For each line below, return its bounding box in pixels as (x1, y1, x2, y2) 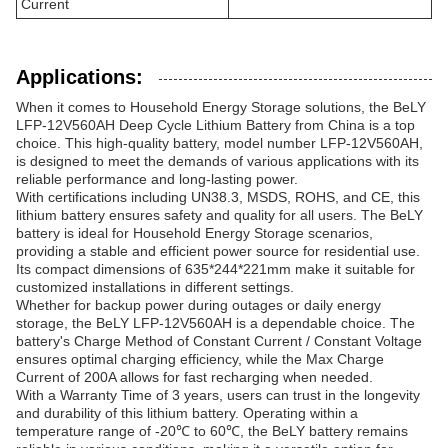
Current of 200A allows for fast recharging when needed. (16, 369, 373, 385)
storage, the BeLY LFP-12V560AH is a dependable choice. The (16, 315, 415, 331)
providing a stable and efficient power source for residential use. (16, 243, 420, 259)
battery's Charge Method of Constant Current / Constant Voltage (16, 333, 422, 349)
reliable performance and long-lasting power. (16, 171, 298, 187)
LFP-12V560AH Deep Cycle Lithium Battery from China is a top (16, 117, 415, 133)
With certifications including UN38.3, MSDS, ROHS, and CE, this (16, 189, 420, 205)
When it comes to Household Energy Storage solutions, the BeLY (16, 99, 426, 115)
